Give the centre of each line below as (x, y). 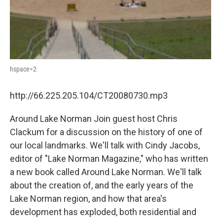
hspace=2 (23, 69)
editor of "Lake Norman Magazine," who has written (109, 158)
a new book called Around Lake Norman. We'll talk (106, 172)
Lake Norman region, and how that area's (88, 198)
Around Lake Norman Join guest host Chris (94, 118)
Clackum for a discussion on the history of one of (106, 132)
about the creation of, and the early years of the (102, 185)
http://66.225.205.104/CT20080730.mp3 (89, 95)
